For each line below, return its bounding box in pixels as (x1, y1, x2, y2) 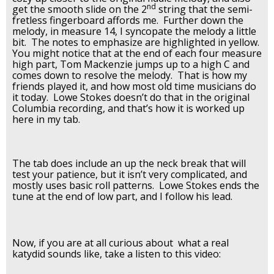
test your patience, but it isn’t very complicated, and (12, 167, 247, 181)
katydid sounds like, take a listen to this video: (12, 247, 221, 261)
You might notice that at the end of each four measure (12, 46, 262, 60)
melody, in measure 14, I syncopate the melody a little (12, 24, 256, 38)
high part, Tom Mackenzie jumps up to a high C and (12, 57, 250, 71)
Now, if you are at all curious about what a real (12, 236, 229, 250)
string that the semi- (156, 2, 253, 16)
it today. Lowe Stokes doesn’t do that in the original (12, 90, 250, 104)
